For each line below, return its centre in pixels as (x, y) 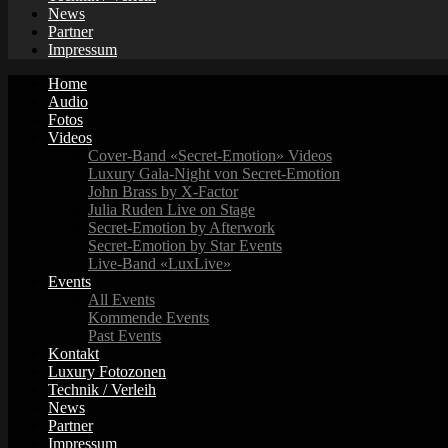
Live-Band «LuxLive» (159, 264)
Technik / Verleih (102, 390)
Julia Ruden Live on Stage (171, 210)
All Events (121, 300)
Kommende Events (148, 318)
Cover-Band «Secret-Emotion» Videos (210, 156)
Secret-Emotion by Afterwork (181, 228)
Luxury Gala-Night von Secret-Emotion (214, 174)
